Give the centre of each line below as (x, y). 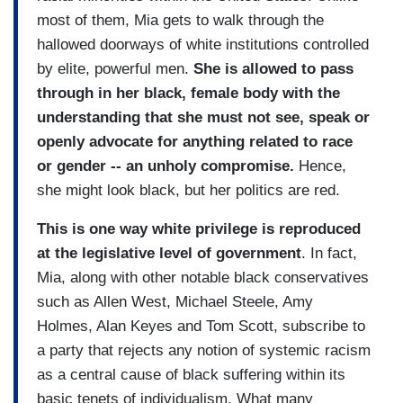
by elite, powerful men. (115, 68)
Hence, (320, 166)
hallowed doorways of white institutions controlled (203, 44)
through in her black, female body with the (188, 93)
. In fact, (329, 253)
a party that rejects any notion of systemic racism (204, 350)
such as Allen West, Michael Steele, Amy (175, 301)
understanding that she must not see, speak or (203, 117)
